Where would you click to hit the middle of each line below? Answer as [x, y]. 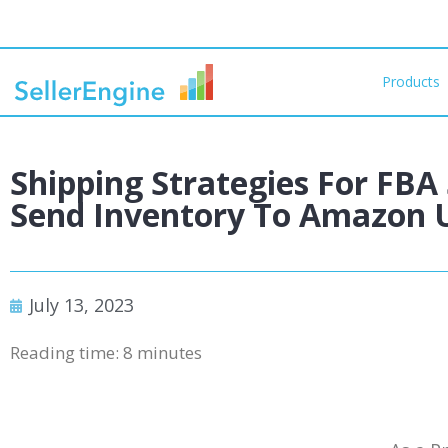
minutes [169, 352]
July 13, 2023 [81, 305]
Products [411, 81]
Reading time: [66, 352]
